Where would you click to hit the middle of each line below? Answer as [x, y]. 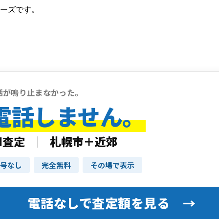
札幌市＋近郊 [84, 141]
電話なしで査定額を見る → [112, 202]
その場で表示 [112, 165]
